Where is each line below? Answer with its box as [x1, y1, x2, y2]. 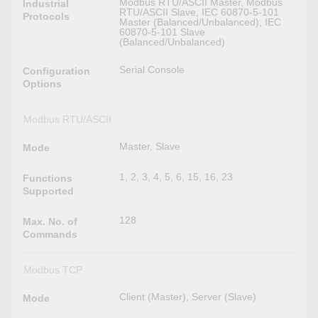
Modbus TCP [23, 263, 82, 275]
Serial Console [119, 63, 185, 75]
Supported [23, 185, 75, 197]
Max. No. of [23, 215, 78, 227]
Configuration [23, 65, 91, 77]
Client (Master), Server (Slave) [119, 290, 257, 302]
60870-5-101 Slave [119, 26, 206, 38]
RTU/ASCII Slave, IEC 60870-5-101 [119, 6, 280, 18]
